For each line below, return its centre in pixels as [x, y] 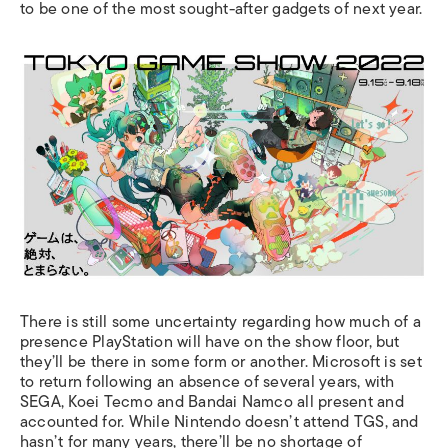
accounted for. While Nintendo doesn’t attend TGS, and [219, 422]
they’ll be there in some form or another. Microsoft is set [221, 362]
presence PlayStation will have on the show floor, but [210, 342]
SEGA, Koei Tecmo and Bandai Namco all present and [212, 402]
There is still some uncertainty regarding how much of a [221, 322]
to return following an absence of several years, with [207, 382]
